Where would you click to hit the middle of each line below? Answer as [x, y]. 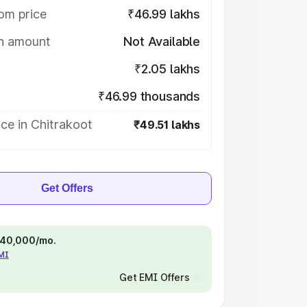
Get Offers [67, 188]
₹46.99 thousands [149, 96]
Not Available [162, 41]
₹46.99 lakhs [164, 14]
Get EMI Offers [154, 277]
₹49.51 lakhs [167, 125]
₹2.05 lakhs [167, 69]
